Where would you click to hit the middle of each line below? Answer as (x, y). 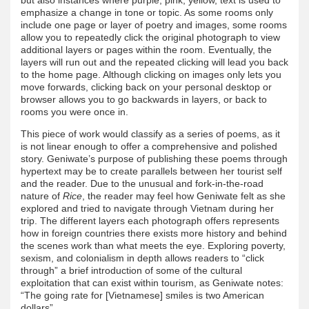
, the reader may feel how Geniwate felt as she (184, 196)
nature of (42, 196)
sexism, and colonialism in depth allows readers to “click (142, 258)
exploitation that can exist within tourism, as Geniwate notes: (152, 282)
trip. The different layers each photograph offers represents (150, 220)
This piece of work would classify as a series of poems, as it (150, 133)
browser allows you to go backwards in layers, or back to (144, 99)
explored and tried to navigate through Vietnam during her (147, 208)
